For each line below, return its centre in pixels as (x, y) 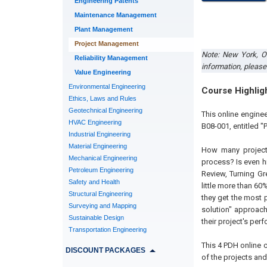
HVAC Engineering (95, 122)
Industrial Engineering (99, 134)
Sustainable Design (96, 218)
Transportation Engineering (107, 229)
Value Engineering (103, 72)
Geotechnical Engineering (105, 110)
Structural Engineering (100, 194)
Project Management (106, 44)
